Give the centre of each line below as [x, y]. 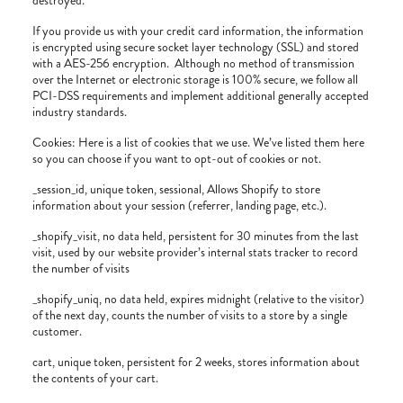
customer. [57, 331]
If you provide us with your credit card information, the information [198, 31]
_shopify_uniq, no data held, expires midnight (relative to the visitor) [198, 299]
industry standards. [80, 112]
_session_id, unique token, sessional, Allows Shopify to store [176, 189]
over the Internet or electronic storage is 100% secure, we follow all [195, 79]
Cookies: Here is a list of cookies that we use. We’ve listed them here [198, 142]
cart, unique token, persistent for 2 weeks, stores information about [196, 362]
